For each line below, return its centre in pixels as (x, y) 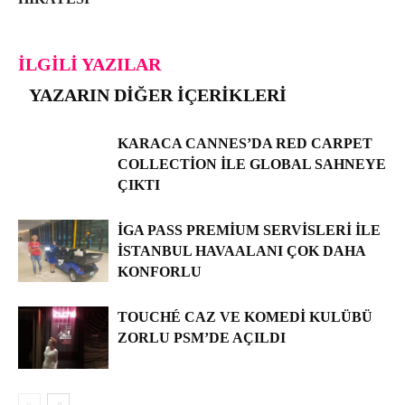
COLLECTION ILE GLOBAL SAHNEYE (252, 164)
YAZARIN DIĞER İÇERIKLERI (158, 94)
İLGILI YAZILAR (89, 64)
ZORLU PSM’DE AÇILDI (202, 337)
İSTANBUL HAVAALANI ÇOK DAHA (241, 250)
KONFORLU (160, 271)
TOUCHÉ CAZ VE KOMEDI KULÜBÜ (245, 316)
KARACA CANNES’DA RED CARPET (245, 143)
